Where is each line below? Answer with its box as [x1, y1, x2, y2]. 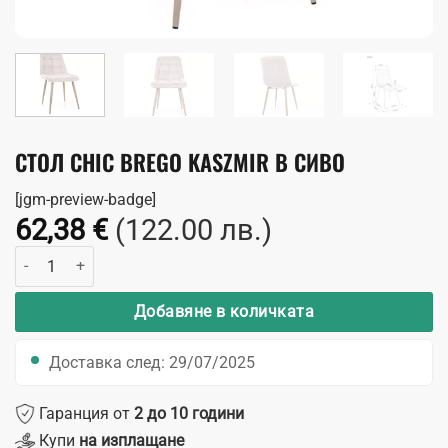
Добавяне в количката [133, 302, 315, 321]
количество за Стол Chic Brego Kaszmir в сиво [14, 248, 313, 266]
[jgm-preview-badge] [15, 190, 156, 210]
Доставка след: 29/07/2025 [49, 352, 255, 372]
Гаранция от [35, 403, 134, 423]
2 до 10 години [134, 403, 244, 423]
